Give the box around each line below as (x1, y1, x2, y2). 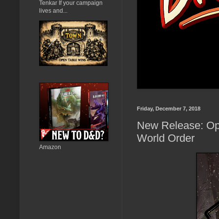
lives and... (39, 7, 67, 14)
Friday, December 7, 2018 (137, 105, 200, 111)
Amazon (39, 143, 61, 151)
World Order (137, 132, 195, 145)
